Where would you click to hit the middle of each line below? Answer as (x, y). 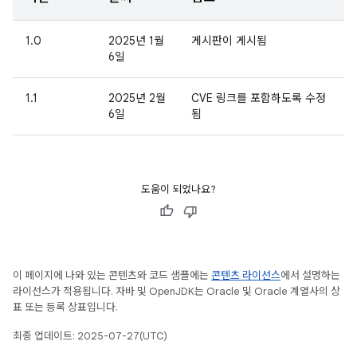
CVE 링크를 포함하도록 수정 (259, 98)
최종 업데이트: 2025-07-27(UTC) (90, 336)
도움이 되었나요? (178, 189)
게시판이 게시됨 (229, 41)
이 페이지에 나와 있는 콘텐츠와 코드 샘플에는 (112, 275)
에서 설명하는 (310, 275)
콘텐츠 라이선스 (246, 275)
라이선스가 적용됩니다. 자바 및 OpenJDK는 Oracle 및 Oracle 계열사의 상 (177, 291)
